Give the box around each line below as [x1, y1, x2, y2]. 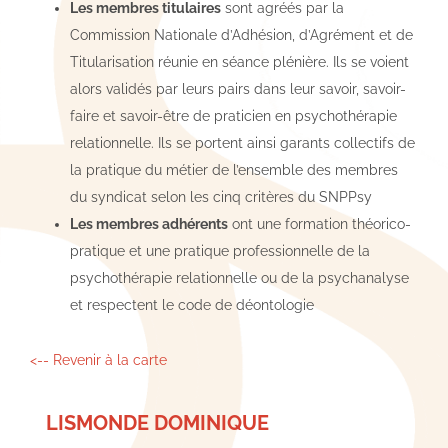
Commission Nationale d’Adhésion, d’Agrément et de [70, 27, 413, 44]
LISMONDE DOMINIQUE [45, 411, 269, 436]
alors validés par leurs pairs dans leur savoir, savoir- [70, 81, 406, 98]
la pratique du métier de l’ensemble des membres [70, 162, 398, 179]
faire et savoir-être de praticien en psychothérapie [70, 108, 397, 125]
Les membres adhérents [70, 216, 228, 233]
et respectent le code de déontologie [70, 297, 314, 314]
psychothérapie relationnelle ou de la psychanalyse [70, 270, 409, 287]
